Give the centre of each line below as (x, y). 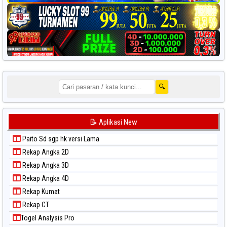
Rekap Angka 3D (45, 165)
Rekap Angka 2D (45, 152)
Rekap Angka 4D (45, 178)
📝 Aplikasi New (113, 122)
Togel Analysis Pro (48, 218)
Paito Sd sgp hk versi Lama (60, 139)
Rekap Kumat (40, 191)
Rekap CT (35, 204)
